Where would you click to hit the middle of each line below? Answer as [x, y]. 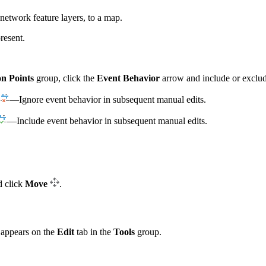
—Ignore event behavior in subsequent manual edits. [108, 100]
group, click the [65, 78]
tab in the [94, 232]
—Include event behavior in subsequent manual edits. [107, 121]
